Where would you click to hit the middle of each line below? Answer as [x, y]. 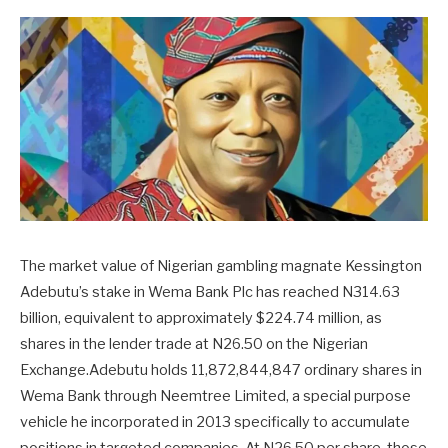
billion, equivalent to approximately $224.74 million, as [201, 318]
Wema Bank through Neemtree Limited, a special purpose [215, 396]
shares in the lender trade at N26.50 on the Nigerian [194, 344]
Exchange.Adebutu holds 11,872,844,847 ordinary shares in [221, 370]
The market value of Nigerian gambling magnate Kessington [221, 266]
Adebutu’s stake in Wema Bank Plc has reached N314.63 [210, 292]
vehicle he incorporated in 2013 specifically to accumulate [215, 422]
